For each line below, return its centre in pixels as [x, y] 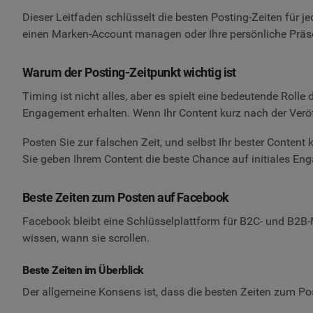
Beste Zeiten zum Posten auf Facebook [126, 197]
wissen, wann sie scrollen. [86, 238]
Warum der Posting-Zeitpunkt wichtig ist [129, 73]
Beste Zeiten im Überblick [83, 270]
